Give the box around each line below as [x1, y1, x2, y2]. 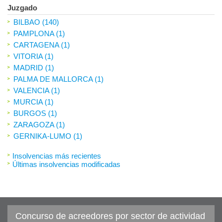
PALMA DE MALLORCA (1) [13, 75, 104, 83]
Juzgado [7, 3, 37, 12]
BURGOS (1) [13, 109, 57, 117]
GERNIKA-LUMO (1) [13, 132, 82, 140]
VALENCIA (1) [13, 86, 60, 95]
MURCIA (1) [13, 98, 54, 106]
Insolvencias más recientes [12, 152, 101, 160]
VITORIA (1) [13, 52, 54, 60]
